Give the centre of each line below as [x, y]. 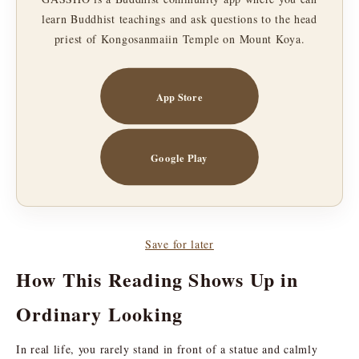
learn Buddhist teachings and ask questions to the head [179, 18]
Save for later [179, 244]
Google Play [179, 157]
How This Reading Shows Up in [157, 279]
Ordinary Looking [100, 313]
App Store [179, 96]
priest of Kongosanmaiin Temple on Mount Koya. [179, 38]
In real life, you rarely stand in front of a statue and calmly [167, 349]
